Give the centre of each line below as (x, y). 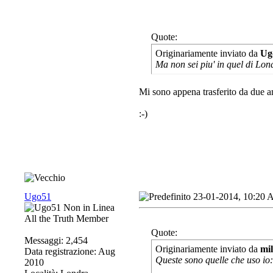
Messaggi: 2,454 (56, 240)
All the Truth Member (66, 218)
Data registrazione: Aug (70, 251)
